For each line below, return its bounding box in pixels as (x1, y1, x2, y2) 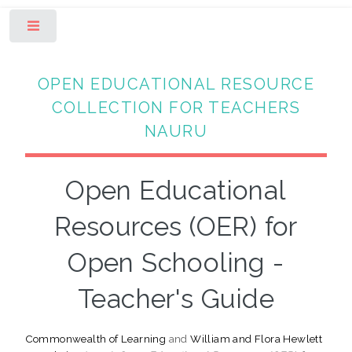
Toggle (68, 24, 99, 35)
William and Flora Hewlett (190, 332, 323, 345)
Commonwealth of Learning (24, 332, 167, 345)
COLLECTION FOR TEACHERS (51, 97, 301, 117)
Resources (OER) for (54, 211, 298, 242)
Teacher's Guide (78, 283, 274, 314)
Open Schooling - (68, 247, 284, 278)
